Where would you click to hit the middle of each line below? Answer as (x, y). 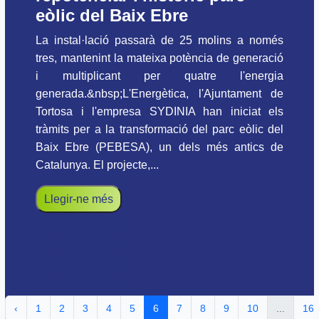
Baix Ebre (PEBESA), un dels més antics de (159, 147)
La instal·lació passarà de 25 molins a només (159, 41)
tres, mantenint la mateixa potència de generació (159, 58)
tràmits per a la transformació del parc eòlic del (159, 130)
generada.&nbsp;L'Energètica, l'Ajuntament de (159, 94)
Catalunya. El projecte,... (97, 165)
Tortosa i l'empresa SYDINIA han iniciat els (159, 112)
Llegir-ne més (79, 199)
